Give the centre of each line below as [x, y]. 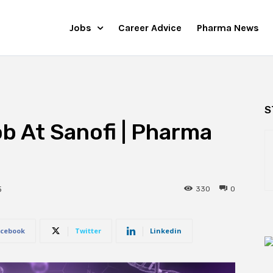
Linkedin [166, 231]
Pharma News [228, 28]
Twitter [88, 231]
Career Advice [150, 28]
